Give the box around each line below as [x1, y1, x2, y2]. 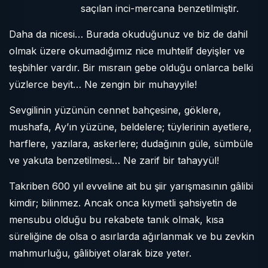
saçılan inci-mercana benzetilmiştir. [81, 2, 239, 14]
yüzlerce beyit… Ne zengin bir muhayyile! [9, 78, 197, 90]
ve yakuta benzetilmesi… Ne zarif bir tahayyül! [9, 154, 219, 166]
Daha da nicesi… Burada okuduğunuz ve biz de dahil [9, 28, 248, 40]
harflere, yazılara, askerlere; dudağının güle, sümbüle [9, 138, 253, 150]
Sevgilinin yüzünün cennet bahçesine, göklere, [9, 104, 221, 116]
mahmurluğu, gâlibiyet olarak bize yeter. [9, 247, 191, 259]
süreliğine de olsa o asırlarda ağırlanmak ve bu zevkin [9, 230, 254, 242]
